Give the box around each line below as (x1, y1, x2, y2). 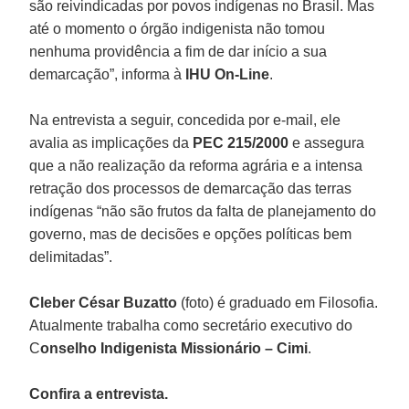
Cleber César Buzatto (29, 294, 178, 310)
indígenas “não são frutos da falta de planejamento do (29, 203, 377, 219)
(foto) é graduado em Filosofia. (177, 294, 379, 310)
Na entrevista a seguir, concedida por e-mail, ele (29, 111, 341, 128)
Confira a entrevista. (29, 385, 169, 402)
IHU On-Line (185, 66, 270, 82)
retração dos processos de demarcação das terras (29, 180, 352, 196)
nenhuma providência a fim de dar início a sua (29, 43, 328, 59)
